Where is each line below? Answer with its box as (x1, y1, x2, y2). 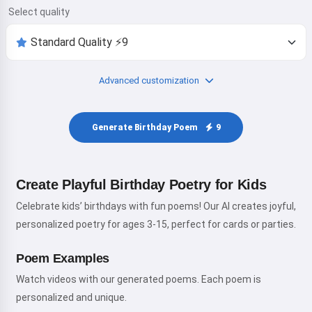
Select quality (8, 6, 70, 17)
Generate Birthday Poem (91, 123, 200, 132)
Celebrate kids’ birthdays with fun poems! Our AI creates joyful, (16, 201, 296, 212)
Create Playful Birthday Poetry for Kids (16, 177, 267, 192)
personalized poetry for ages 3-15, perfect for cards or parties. (16, 219, 296, 230)
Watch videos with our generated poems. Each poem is (16, 274, 261, 285)
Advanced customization (98, 75, 199, 86)
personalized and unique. (16, 292, 127, 303)
